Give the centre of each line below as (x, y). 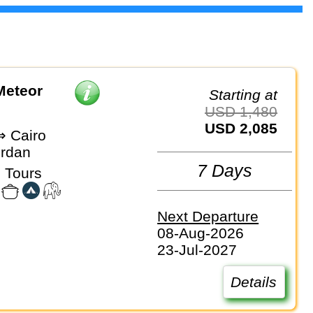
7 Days (225, 171)
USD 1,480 (247, 111)
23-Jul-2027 (197, 249)
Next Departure (208, 216)
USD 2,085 (247, 128)
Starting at (248, 94)
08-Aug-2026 (201, 233)
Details (254, 282)
